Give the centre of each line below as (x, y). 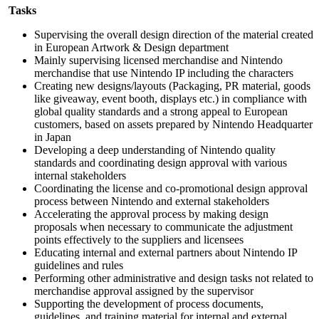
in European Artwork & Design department (131, 47)
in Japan (53, 137)
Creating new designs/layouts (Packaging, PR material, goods (172, 85)
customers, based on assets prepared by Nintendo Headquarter (173, 124)
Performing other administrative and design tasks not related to (174, 278)
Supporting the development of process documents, (149, 303)
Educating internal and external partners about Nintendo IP (166, 252)
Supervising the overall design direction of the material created (174, 34)
